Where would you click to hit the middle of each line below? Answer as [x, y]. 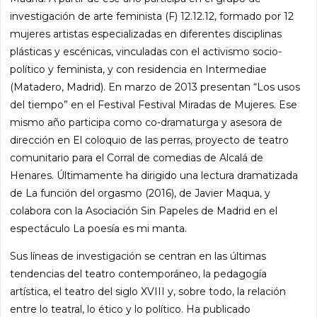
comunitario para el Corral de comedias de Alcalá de [137, 157]
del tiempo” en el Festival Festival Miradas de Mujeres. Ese [154, 104]
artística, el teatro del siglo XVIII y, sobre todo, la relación [148, 291]
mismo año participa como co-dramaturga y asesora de [146, 122]
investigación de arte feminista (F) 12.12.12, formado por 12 [152, 16]
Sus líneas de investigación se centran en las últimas [138, 256]
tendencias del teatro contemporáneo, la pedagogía [139, 273]
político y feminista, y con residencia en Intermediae [139, 69]
